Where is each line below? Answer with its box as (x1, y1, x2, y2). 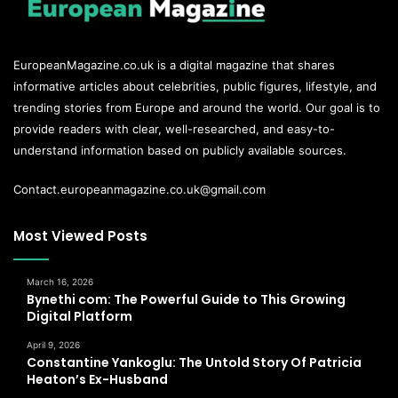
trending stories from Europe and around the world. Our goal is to (13, 99, 380, 115)
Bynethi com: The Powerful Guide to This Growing (27, 290, 346, 308)
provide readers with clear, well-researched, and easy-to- (13, 121, 335, 136)
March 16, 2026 (27, 275, 93, 287)
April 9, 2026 (27, 338, 80, 350)
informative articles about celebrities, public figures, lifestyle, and (13, 78, 377, 93)
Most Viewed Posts (13, 226, 147, 245)
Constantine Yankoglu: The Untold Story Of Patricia (27, 353, 362, 371)
